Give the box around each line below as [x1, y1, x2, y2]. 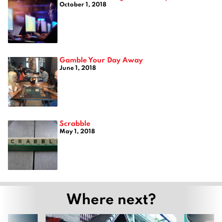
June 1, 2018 [59, 63, 96, 71]
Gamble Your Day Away [59, 54, 143, 64]
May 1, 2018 [59, 126, 95, 135]
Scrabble [59, 117, 90, 128]
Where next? [66, 188, 156, 208]
